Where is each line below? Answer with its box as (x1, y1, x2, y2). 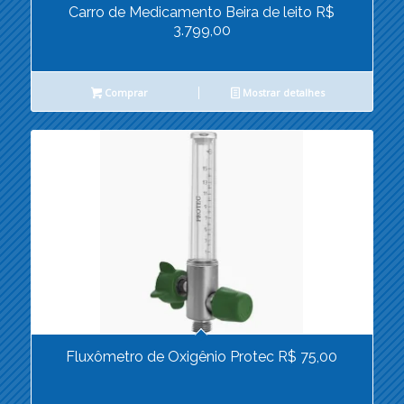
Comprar (102, 86, 149, 100)
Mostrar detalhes (240, 86, 326, 100)
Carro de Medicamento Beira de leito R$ (69, 4, 335, 22)
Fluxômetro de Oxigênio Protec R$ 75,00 (66, 348, 338, 366)
